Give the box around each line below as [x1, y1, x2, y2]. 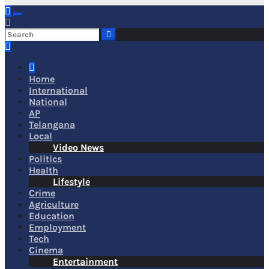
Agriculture [29, 199, 79, 210]
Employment [29, 222, 86, 233]
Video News [53, 142, 104, 153]
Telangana [29, 119, 75, 130]
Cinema [29, 244, 63, 256]
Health [29, 165, 58, 176]
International [29, 85, 88, 96]
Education [29, 210, 74, 222]
